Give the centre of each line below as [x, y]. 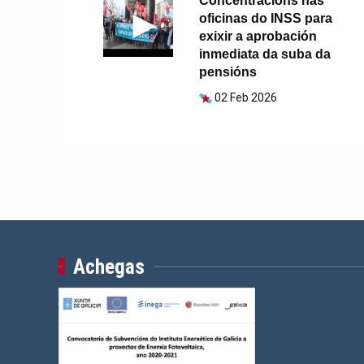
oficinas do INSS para [265, 18]
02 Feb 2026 [245, 97]
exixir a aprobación [258, 36]
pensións [227, 71]
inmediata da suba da [264, 54]
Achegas [108, 266]
